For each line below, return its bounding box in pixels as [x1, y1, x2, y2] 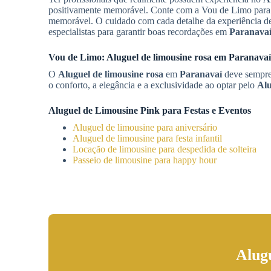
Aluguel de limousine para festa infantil [73, 133, 222, 143]
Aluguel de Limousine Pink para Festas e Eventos [48, 105, 251, 116]
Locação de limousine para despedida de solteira [73, 144, 256, 154]
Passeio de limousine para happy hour [73, 155, 217, 165]
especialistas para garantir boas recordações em [48, 27, 229, 37]
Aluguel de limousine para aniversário [73, 122, 217, 132]
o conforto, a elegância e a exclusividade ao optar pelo [48, 80, 257, 90]
